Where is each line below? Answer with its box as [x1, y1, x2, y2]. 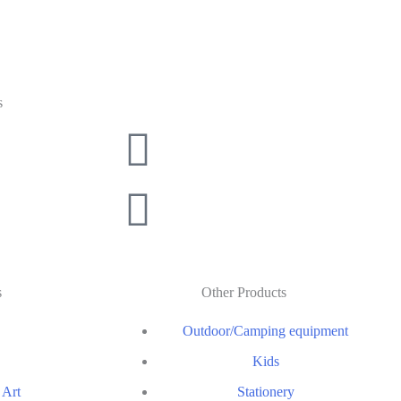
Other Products [201, 284, 286, 300]
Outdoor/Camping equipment [183, 322, 348, 338]
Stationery [236, 383, 294, 399]
